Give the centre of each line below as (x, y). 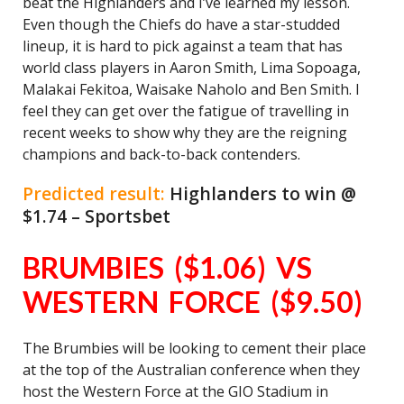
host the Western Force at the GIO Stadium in (175, 391)
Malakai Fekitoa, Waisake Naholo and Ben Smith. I (191, 89)
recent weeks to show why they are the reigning (185, 133)
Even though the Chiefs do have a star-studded (181, 24)
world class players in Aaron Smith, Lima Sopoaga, (192, 68)
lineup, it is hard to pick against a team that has (183, 46)
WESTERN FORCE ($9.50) (193, 302)
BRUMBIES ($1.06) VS (167, 267)
